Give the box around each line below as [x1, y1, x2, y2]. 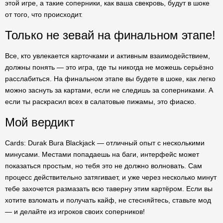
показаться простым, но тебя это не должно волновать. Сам [5, 162, 202, 170]
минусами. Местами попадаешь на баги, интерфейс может [5, 150, 199, 158]
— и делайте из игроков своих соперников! [5, 208, 145, 216]
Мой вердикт [5, 115, 75, 129]
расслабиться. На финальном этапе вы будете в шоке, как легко [5, 75, 216, 83]
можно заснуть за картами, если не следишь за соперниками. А [5, 86, 213, 94]
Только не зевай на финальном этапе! [5, 28, 216, 42]
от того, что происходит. [5, 10, 83, 18]
